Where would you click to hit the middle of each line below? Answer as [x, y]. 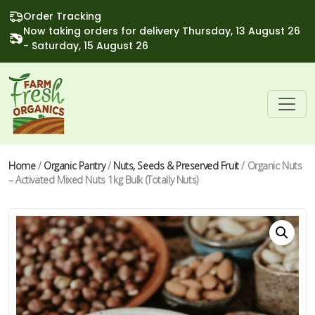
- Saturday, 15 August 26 [86, 46]
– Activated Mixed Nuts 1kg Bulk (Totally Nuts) [103, 180]
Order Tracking [62, 16]
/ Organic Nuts [270, 166]
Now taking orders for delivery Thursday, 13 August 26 [162, 31]
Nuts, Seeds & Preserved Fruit [176, 166]
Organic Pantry [75, 166]
